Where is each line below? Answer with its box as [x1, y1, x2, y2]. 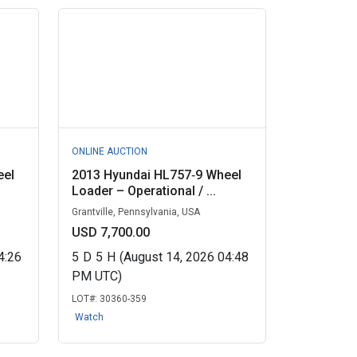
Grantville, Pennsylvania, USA [71, 206, 200, 218]
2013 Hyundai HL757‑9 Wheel [71, 167, 241, 182]
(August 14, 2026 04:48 [119, 249, 249, 265]
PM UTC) [71, 269, 122, 284]
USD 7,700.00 [71, 225, 150, 240]
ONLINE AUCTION [71, 146, 147, 157]
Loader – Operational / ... [71, 183, 216, 198]
